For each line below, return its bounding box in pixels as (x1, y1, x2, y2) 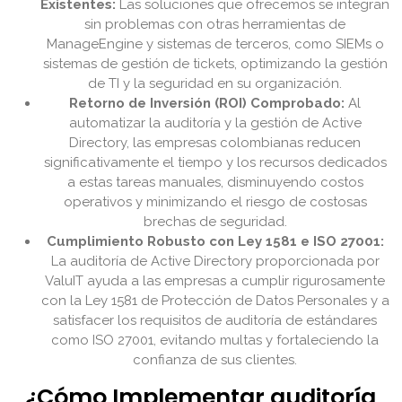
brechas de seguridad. (144, 214, 287, 231)
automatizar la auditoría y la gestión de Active (69, 115, 362, 132)
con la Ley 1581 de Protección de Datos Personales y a (41, 293, 389, 310)
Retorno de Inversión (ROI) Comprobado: (69, 95, 345, 112)
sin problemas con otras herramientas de (84, 16, 346, 33)
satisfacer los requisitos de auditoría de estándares (53, 312, 378, 329)
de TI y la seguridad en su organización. (88, 75, 343, 92)
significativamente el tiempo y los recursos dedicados (44, 154, 387, 171)
